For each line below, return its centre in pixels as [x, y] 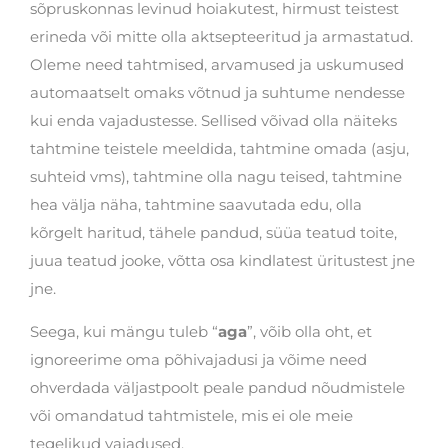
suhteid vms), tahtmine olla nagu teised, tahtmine [216, 177]
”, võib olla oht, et [309, 332]
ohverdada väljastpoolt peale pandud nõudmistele [217, 388]
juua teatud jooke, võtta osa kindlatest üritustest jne [222, 261]
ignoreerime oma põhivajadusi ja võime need [198, 360]
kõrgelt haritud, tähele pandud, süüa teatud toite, [213, 233]
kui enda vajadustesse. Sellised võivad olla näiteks [213, 121]
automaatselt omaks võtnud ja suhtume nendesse [217, 93]
